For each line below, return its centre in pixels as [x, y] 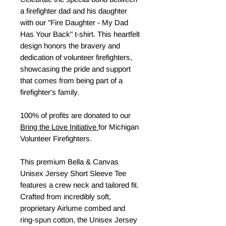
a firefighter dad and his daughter [74, 11]
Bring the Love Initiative [59, 127]
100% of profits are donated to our [75, 115]
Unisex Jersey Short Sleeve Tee [73, 173]
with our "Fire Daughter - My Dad [74, 22]
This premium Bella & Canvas [69, 162]
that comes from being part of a [71, 80]
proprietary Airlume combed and [73, 208]
